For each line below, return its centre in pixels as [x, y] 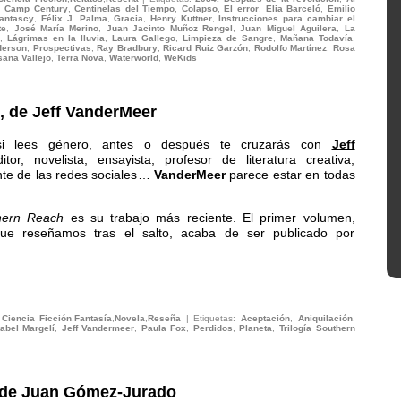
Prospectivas [62, 48]
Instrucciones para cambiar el [287, 18]
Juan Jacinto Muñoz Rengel [169, 28]
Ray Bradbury [127, 48]
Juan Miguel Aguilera [289, 28]
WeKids [180, 58]
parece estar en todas [290, 175]
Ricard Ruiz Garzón [205, 48]
